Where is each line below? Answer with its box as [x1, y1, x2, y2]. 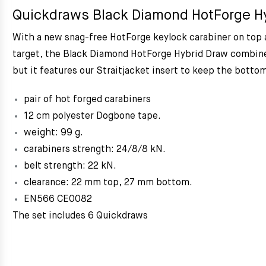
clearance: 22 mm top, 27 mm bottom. [24, 178, 192, 188]
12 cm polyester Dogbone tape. [24, 112, 161, 121]
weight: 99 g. [24, 128, 83, 138]
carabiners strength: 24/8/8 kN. [24, 145, 166, 154]
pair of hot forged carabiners [24, 95, 151, 104]
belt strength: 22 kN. [24, 161, 116, 171]
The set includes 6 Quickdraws [12, 211, 150, 221]
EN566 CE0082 [24, 195, 92, 204]
